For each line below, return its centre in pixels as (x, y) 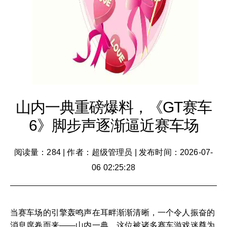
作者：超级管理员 (100, 152)
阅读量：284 (37, 152)
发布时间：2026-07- (176, 152)
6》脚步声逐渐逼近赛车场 (113, 125)
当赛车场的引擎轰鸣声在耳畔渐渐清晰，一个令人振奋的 (113, 213)
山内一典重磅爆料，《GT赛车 (113, 107)
